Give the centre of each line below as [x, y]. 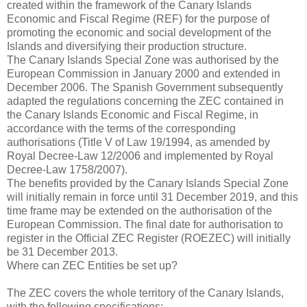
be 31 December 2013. [62, 251]
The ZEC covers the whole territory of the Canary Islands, [145, 293]
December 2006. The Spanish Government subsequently [145, 87]
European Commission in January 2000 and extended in [144, 73]
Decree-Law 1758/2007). [67, 169]
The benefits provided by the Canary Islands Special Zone [148, 183]
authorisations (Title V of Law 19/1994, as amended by [138, 142]
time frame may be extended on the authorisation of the [139, 210]
